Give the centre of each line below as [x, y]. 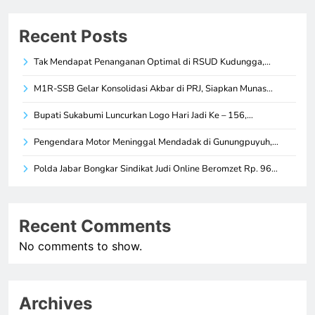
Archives [56, 303]
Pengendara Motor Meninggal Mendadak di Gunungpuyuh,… [156, 142]
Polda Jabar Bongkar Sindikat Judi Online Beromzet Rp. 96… [156, 168]
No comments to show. [81, 246]
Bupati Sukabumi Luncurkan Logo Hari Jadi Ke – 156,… [143, 115]
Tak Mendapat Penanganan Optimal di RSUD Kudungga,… [152, 62]
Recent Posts [73, 36]
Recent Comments [95, 226]
